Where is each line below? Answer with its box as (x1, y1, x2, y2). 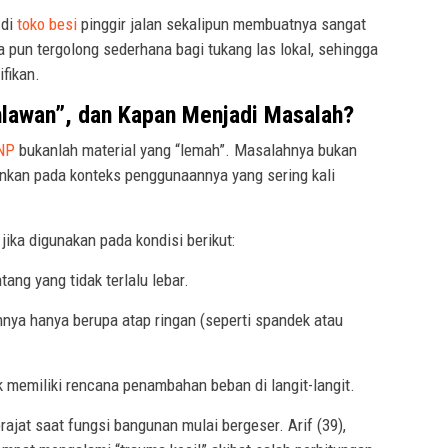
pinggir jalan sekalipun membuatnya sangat (77, 13, 366, 34)
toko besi (17, 13, 77, 34)
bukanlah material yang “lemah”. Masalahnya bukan (15, 139, 357, 160)
